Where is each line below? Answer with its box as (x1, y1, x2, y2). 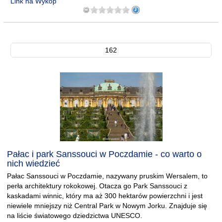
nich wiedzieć (7, 159, 60, 168)
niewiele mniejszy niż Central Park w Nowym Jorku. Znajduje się (7, 202, 207, 210)
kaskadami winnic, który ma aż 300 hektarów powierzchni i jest (7, 192, 203, 200)
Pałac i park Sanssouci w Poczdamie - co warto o (7, 149, 202, 159)
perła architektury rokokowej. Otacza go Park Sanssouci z (7, 182, 187, 190)
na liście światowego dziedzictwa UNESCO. (7, 212, 142, 220)
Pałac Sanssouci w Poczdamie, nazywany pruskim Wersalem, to (7, 172, 208, 180)
